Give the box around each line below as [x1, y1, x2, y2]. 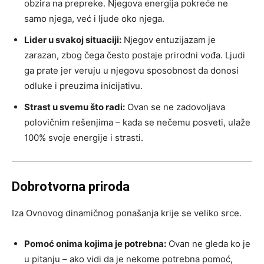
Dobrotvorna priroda [12, 179, 130, 194]
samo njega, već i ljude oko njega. [24, 13, 164, 25]
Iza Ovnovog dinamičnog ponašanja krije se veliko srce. [12, 207, 242, 219]
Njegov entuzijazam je [121, 34, 216, 46]
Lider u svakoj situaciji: [24, 34, 121, 46]
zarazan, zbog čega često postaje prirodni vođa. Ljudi [24, 49, 245, 61]
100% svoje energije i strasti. [24, 132, 143, 144]
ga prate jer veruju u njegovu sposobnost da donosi [24, 65, 239, 77]
